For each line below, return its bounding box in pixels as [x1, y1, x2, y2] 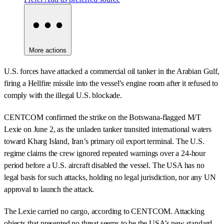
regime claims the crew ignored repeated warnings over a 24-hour [4, 148, 205, 157]
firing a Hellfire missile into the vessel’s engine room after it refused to [4, 78, 218, 87]
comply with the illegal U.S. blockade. [4, 90, 122, 99]
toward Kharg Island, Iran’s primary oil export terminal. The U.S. [4, 136, 204, 145]
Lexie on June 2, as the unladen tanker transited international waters [4, 124, 211, 133]
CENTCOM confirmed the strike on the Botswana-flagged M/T [4, 112, 201, 121]
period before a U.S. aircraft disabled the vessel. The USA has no [4, 160, 204, 169]
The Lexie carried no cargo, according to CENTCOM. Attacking [4, 206, 204, 215]
